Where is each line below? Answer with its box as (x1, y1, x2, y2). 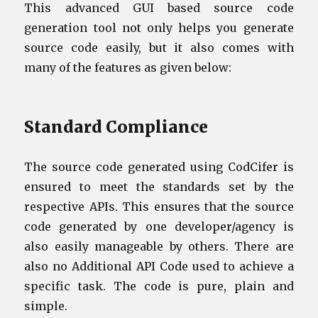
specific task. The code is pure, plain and (24, 278, 294, 293)
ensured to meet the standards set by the (24, 179, 294, 194)
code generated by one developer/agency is (24, 219, 294, 234)
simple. (24, 298, 68, 313)
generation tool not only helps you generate (24, 20, 294, 35)
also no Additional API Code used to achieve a (24, 258, 294, 273)
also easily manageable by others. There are (24, 238, 294, 253)
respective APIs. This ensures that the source (24, 199, 294, 214)
